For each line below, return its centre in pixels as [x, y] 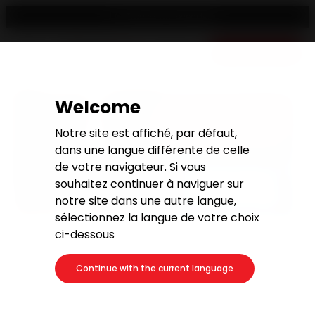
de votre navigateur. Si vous [130, 167]
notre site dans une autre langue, [146, 201]
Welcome [98, 107]
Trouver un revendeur [171, 17]
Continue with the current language [155, 268]
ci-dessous [85, 234]
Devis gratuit [256, 54]
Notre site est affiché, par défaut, [146, 133]
